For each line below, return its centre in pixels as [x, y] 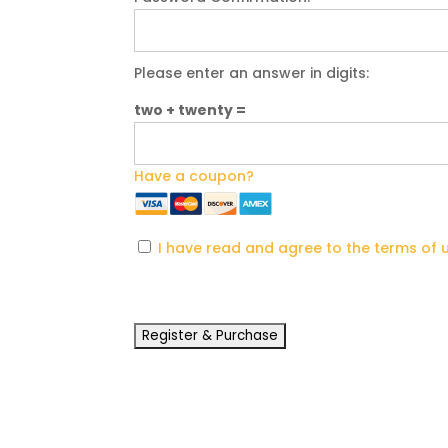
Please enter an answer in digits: [252, 72]
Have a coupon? [194, 175]
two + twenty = [192, 109]
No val [156, 332]
